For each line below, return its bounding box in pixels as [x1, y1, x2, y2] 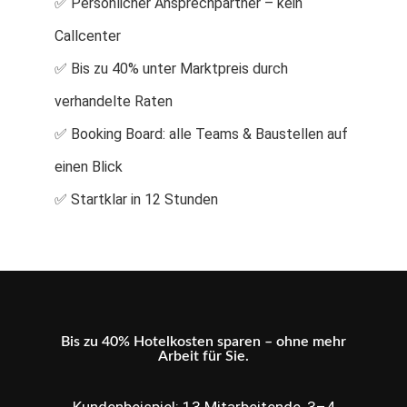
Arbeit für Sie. [158, 349, 249, 364]
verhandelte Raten [55, 93, 173, 111]
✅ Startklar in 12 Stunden [55, 191, 218, 209]
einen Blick [55, 158, 123, 176]
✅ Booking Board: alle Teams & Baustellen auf [55, 125, 348, 144]
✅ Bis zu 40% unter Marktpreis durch [55, 60, 288, 78]
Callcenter [55, 27, 121, 45]
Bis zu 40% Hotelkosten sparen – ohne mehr [61, 334, 346, 350]
